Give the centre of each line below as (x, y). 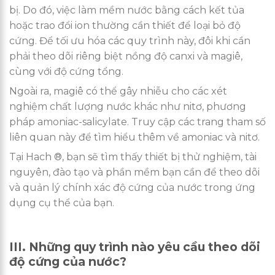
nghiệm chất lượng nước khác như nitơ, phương (128, 106)
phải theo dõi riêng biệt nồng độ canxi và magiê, (126, 56)
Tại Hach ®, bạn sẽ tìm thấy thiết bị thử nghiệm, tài (133, 157)
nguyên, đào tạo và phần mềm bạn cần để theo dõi (134, 172)
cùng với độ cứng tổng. (66, 71)
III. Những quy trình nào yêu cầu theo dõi (135, 246)
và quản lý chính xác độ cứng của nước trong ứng (132, 187)
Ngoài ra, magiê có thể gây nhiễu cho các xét (118, 91)
